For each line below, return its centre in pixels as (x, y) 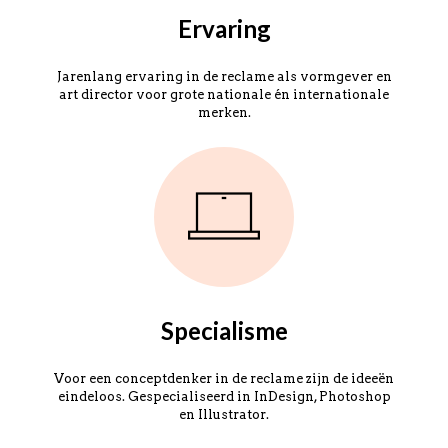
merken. (224, 112)
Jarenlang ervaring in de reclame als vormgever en (224, 76)
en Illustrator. (224, 414)
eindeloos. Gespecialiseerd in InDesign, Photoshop (224, 396)
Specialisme (224, 330)
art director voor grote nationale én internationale (224, 94)
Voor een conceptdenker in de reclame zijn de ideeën (224, 378)
